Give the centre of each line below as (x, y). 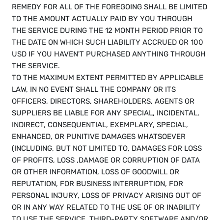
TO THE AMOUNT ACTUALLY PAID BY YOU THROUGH (102, 19)
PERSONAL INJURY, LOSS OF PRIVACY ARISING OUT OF (107, 195)
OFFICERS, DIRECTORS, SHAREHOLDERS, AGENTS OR (103, 101)
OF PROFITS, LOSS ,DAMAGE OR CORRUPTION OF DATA (106, 160)
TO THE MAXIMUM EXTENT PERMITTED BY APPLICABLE (108, 78)
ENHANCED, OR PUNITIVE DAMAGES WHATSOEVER (99, 137)
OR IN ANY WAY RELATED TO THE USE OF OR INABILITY (106, 207)
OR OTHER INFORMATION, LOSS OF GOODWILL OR (96, 172)
